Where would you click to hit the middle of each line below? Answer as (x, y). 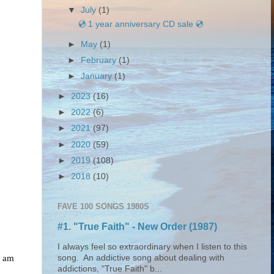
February (100, 61)
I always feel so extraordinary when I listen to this (152, 247)
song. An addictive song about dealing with (141, 258)
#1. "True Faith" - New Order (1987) (137, 226)
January (98, 76)
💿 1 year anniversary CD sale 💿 (140, 24)
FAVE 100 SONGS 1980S (103, 207)
